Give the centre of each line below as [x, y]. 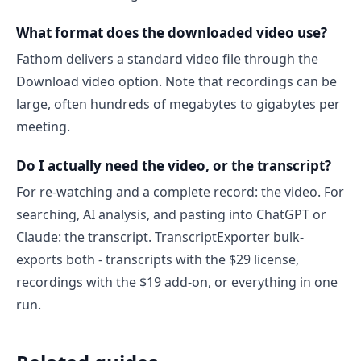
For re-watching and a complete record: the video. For [180, 192]
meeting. [43, 127]
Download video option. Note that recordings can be [176, 81]
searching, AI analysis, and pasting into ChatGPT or [171, 214]
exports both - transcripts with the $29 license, [158, 259]
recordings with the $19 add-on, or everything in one [177, 282]
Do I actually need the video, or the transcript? [174, 166]
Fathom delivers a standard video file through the [167, 59]
